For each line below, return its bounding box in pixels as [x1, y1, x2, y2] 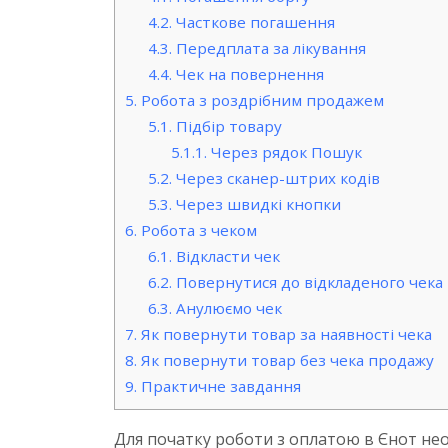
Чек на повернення [171, 64, 324, 85]
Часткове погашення [171, 12, 335, 33]
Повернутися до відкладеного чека [171, 272, 443, 293]
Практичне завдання [137, 376, 301, 397]
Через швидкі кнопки [171, 194, 341, 215]
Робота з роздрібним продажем [137, 90, 384, 111]
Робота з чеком [137, 220, 257, 241]
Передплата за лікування [171, 38, 366, 59]
